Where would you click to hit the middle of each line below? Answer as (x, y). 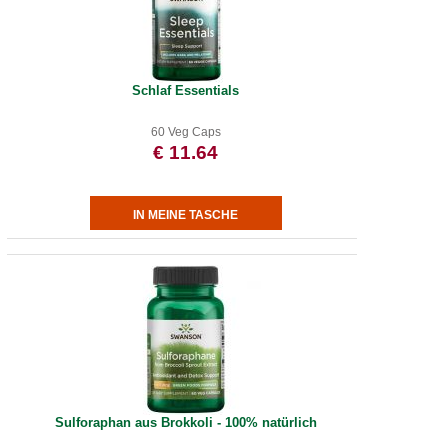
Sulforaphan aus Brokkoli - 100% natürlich (185, 422)
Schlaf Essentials (186, 90)
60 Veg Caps (185, 132)
